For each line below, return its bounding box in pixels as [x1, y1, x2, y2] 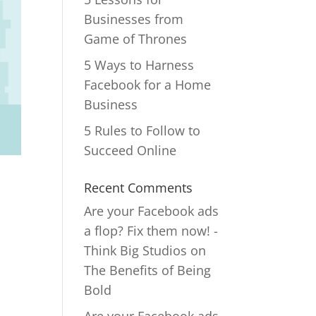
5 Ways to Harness [84, 56, 195, 73]
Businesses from [84, 11, 184, 28]
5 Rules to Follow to [84, 122, 201, 139]
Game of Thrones [84, 30, 188, 47]
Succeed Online [84, 142, 177, 159]
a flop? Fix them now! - [84, 222, 219, 239]
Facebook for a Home [84, 76, 212, 93]
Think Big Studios [84, 242, 188, 259]
